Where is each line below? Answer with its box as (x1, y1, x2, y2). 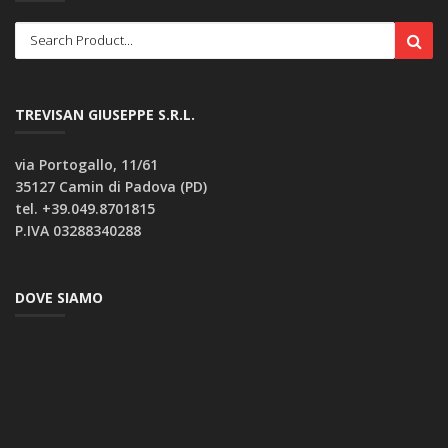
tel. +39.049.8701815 (15, 198, 155, 218)
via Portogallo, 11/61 (15, 154, 158, 174)
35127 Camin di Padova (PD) (15, 176, 207, 196)
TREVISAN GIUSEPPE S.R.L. (15, 104, 195, 124)
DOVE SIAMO (15, 287, 103, 307)
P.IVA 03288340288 (15, 220, 141, 240)
